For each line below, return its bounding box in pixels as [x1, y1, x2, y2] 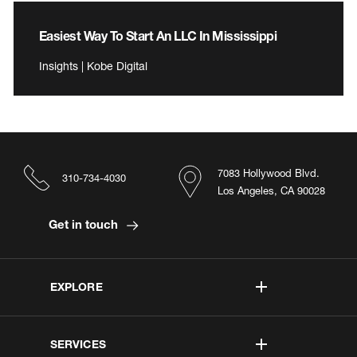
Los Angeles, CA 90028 [218, 184, 325, 198]
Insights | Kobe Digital [39, 59, 147, 73]
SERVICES [49, 337, 106, 351]
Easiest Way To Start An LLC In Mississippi [39, 28, 277, 44]
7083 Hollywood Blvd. [218, 167, 320, 180]
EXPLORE [49, 280, 103, 294]
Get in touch [48, 217, 121, 232]
